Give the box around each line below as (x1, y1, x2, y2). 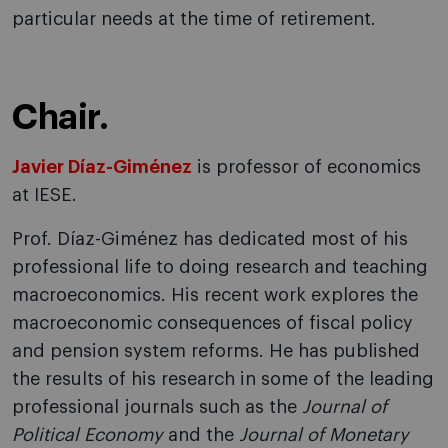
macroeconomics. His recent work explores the (12, 286, 418, 304)
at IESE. (12, 186, 77, 204)
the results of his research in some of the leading (12, 370, 434, 388)
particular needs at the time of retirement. (12, 10, 376, 28)
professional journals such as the (12, 398, 302, 416)
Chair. (12, 100, 108, 135)
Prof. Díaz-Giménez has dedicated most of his (12, 230, 408, 248)
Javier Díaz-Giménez (12, 158, 192, 176)
